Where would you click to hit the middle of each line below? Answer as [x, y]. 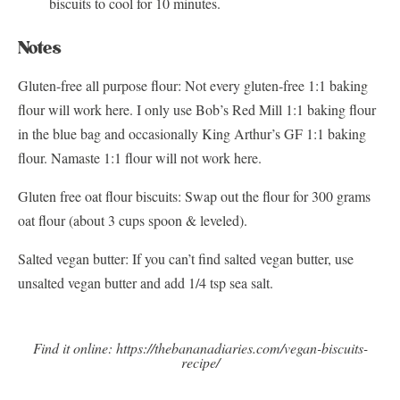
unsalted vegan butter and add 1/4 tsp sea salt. [146, 283]
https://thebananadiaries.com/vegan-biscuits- [242, 348]
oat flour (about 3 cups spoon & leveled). [133, 221]
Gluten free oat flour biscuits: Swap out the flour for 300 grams [194, 196]
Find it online [70, 348]
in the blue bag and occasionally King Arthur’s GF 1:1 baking [192, 134]
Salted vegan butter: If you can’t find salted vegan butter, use [186, 259]
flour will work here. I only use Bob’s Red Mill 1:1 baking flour [197, 110]
